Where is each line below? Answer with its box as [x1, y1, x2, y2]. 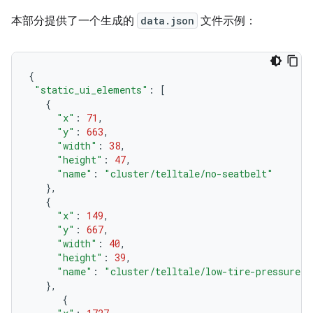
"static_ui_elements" [34, 83, 148, 97]
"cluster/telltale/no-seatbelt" [104, 167, 273, 181]
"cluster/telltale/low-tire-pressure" [104, 265, 307, 279]
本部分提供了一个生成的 [11, 14, 137, 29]
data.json [140, 14, 194, 28]
